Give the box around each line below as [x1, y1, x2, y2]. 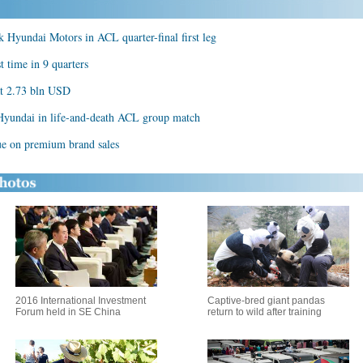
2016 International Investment [15, 295, 146, 306]
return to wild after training [207, 306, 322, 318]
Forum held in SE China [15, 306, 121, 318]
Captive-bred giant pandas [207, 295, 325, 306]
